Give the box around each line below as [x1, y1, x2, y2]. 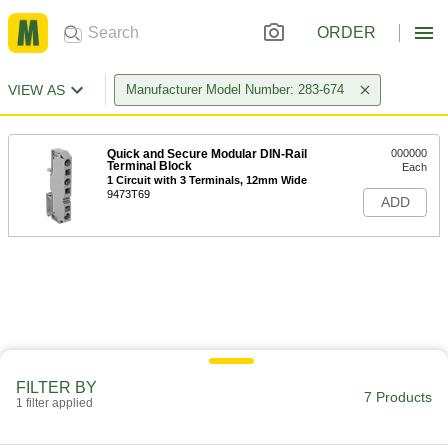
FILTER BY [16, 379, 97, 396]
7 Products [364, 389, 432, 405]
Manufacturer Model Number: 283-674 [126, 82, 344, 97]
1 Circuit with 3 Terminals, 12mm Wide [107, 174, 307, 186]
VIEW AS [8, 82, 65, 98]
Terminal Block [107, 159, 192, 173]
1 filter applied [16, 396, 93, 410]
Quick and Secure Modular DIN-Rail [107, 147, 307, 161]
